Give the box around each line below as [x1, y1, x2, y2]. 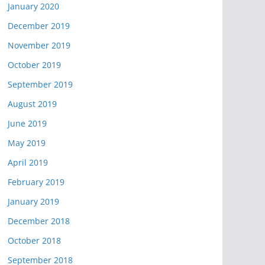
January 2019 [8, 196, 59, 207]
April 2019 [8, 157, 48, 168]
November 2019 [8, 40, 70, 51]
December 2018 [8, 215, 70, 227]
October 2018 [8, 235, 61, 246]
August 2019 [8, 98, 57, 109]
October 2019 [8, 59, 61, 70]
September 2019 [8, 79, 73, 90]
